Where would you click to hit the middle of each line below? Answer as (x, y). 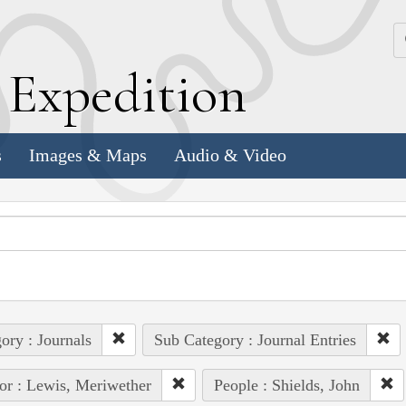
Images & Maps (88, 155)
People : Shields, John (286, 385)
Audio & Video (230, 155)
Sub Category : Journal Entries (255, 339)
